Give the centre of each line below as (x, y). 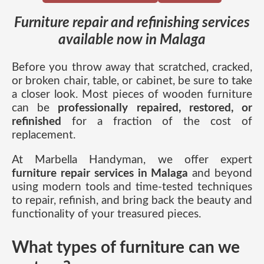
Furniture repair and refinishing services (132, 23)
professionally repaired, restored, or (155, 108)
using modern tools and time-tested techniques (132, 187)
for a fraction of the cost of (157, 121)
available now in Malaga (132, 40)
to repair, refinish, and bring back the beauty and (132, 201)
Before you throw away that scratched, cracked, (132, 67)
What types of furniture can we (126, 248)
